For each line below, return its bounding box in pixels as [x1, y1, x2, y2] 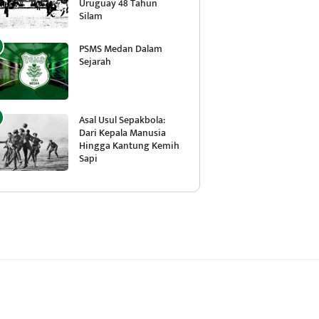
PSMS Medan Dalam [79, 41, 162, 57]
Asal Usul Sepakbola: [79, 112, 165, 128]
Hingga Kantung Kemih [79, 137, 179, 154]
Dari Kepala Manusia [79, 125, 166, 141]
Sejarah [79, 53, 111, 70]
